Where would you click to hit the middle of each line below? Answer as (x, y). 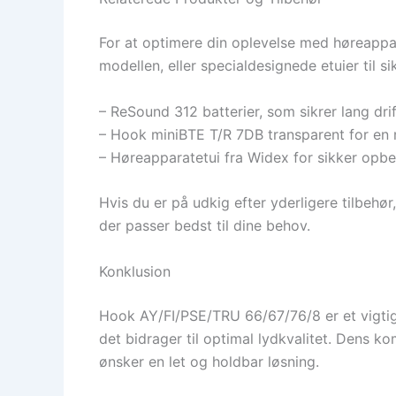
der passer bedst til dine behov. (205, 226)
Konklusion (135, 271)
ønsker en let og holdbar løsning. (209, 361)
